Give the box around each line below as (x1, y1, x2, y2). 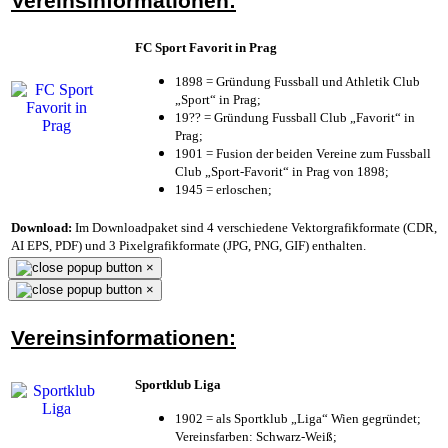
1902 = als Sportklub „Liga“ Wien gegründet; (175, 410, 421, 426)
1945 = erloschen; (175, 181, 272, 197)
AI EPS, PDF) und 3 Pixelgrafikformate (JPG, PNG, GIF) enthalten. (11, 237, 366, 253)
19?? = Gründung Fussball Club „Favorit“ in (175, 109, 415, 125)
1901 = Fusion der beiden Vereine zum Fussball (175, 145, 431, 161)
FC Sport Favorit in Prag (135, 39, 277, 55)
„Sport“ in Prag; (175, 91, 261, 107)
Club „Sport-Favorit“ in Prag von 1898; (175, 163, 389, 179)
